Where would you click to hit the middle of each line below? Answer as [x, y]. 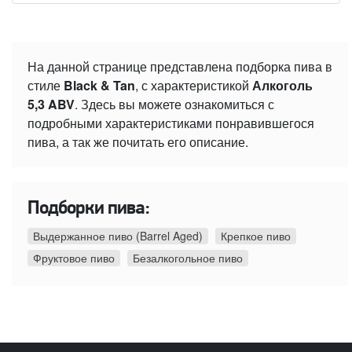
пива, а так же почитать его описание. [138, 142]
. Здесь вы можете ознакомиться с [174, 104]
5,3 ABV [51, 104]
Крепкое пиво [256, 236]
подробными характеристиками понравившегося [171, 123]
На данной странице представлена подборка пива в [180, 67]
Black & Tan [99, 86]
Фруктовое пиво [74, 258]
